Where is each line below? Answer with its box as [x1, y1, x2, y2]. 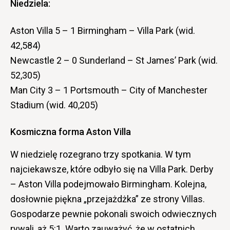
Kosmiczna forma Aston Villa [10, 126, 131, 137]
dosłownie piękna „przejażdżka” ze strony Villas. [10, 194, 205, 204]
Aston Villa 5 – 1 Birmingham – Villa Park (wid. [10, 25, 195, 36]
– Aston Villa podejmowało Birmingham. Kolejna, [10, 179, 206, 189]
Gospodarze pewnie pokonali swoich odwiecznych [10, 208, 217, 219]
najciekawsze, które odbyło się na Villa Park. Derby [10, 164, 214, 175]
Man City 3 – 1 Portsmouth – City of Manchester [10, 85, 207, 95]
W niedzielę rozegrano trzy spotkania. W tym [10, 149, 191, 160]
